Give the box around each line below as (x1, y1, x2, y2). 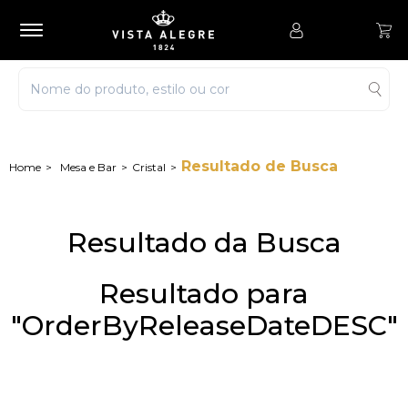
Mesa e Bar (60, 160, 117, 174)
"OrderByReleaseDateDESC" (10, 309, 398, 342)
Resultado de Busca (181, 158, 338, 175)
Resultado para (99, 277, 309, 311)
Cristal (132, 160, 166, 174)
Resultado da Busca (66, 226, 342, 260)
